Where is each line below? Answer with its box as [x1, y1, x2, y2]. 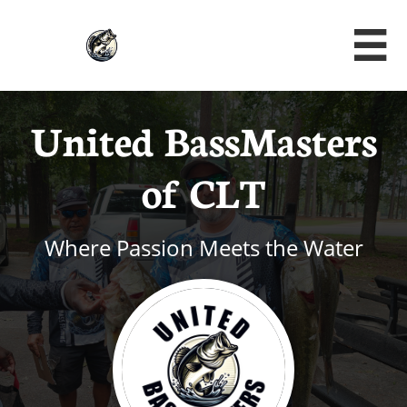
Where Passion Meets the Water [44, 233, 363, 263]
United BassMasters [30, 112, 377, 166]
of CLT [142, 164, 265, 218]
